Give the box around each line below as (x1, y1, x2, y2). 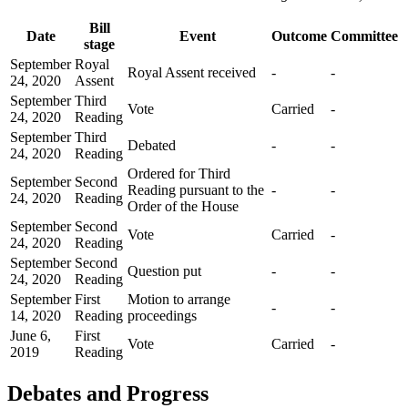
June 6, (10, 327, 51, 343)
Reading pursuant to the (127, 181, 264, 198)
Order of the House (127, 198, 239, 214)
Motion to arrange (127, 291, 230, 307)
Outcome (271, 27, 327, 44)
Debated (127, 137, 176, 153)
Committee (331, 27, 398, 44)
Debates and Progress (7, 381, 209, 405)
